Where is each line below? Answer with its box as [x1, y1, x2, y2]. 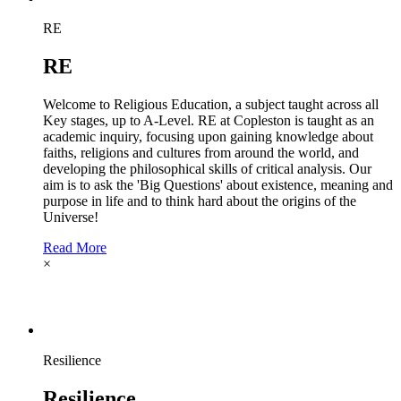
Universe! [43, 209, 98, 225]
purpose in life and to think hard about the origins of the [43, 192, 356, 209]
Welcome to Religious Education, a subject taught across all [43, 96, 379, 112]
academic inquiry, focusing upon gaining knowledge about [43, 128, 373, 144]
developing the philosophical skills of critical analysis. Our [43, 160, 371, 176]
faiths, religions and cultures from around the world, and [43, 144, 359, 160]
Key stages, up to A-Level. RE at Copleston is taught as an [43, 112, 374, 128]
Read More [43, 239, 107, 255]
